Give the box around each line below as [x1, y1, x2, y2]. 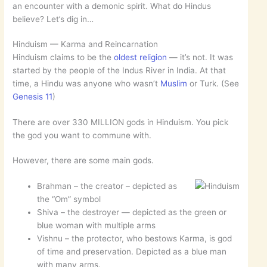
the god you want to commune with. [13, 130, 152, 140]
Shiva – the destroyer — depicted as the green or [37, 207, 227, 217]
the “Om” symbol [37, 194, 101, 204]
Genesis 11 [13, 92, 53, 102]
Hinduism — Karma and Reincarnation [13, 39, 159, 49]
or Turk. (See [187, 79, 240, 89]
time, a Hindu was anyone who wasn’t [13, 79, 161, 89]
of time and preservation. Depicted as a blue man [37, 246, 227, 256]
